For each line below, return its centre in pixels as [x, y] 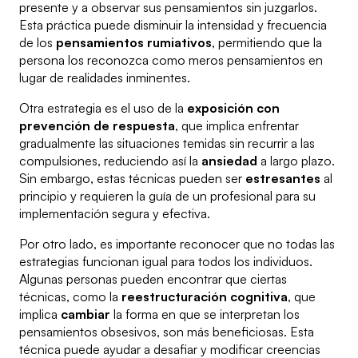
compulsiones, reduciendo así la [110, 161]
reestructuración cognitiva [205, 297]
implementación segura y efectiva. [115, 214]
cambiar [86, 314]
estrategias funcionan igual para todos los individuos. [166, 262]
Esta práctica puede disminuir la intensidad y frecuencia [173, 25]
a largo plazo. [296, 161]
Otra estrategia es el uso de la [103, 108]
